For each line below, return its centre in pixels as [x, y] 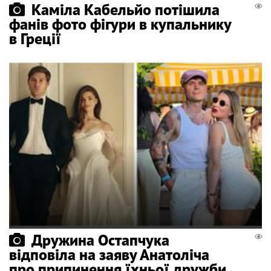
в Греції [35, 39]
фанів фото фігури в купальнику [120, 24]
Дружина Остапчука [100, 240]
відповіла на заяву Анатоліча [109, 254]
